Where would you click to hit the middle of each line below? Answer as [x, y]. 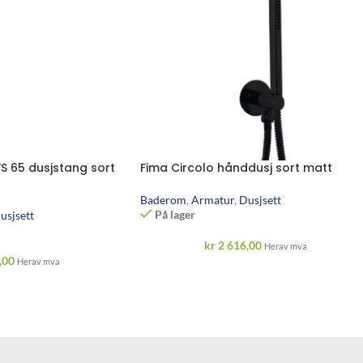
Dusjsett [260, 200]
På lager [175, 215]
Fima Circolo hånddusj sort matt [236, 168]
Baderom [163, 200]
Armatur [213, 200]
